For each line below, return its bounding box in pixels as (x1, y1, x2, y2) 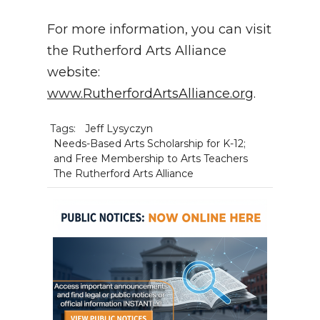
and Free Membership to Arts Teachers (53, 152, 248, 166)
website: (47, 64, 100, 80)
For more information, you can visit (47, 21, 271, 37)
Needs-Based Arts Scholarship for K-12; (53, 137, 246, 151)
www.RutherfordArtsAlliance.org (47, 85, 254, 101)
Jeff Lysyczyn (84, 122, 153, 136)
